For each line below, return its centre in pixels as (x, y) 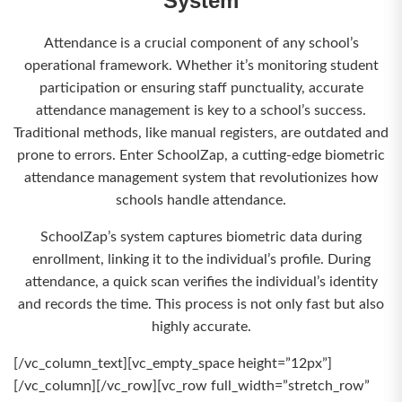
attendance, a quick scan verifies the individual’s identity (201, 282)
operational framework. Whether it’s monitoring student (201, 66)
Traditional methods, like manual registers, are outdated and (201, 133)
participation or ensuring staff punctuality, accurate (201, 88)
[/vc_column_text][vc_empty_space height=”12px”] (173, 363)
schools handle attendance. (201, 200)
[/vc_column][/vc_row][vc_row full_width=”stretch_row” (192, 386)
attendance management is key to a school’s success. (201, 110)
